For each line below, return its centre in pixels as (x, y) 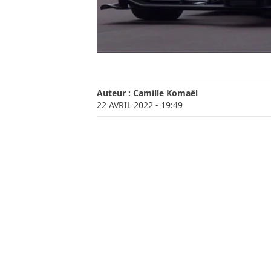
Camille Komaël (165, 93)
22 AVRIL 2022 (125, 105)
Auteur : (115, 93)
